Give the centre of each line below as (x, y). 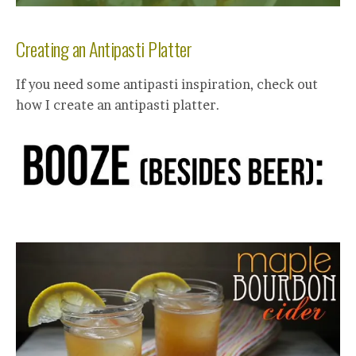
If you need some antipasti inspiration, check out (167, 85)
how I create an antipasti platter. (118, 105)
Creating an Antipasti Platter (104, 49)
